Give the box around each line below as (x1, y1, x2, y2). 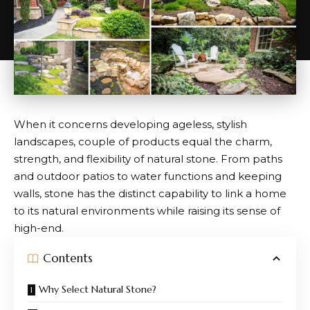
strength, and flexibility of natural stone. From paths (14, 152, 282, 165)
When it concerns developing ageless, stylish (14, 117, 247, 131)
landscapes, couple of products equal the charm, (14, 134, 272, 148)
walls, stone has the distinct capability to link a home (14, 186, 286, 200)
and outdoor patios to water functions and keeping (14, 169, 282, 183)
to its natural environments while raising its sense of (14, 203, 280, 217)
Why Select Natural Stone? (39, 282, 156, 295)
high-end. (14, 221, 64, 235)
